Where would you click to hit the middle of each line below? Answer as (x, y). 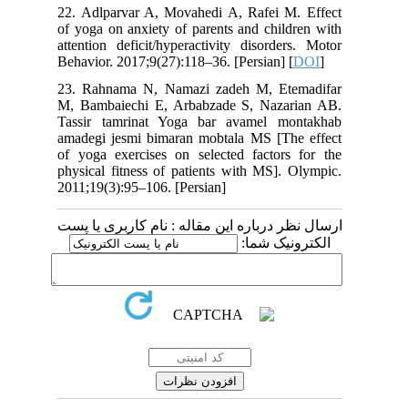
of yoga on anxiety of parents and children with (209, 29)
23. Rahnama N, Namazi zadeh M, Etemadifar (209, 89)
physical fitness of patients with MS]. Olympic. (209, 171)
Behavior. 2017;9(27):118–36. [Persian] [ (185, 62)
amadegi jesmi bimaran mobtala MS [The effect (209, 138)
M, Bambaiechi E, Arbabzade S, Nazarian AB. (209, 106)
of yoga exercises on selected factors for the (209, 155)
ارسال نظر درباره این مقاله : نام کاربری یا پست (209, 226)
